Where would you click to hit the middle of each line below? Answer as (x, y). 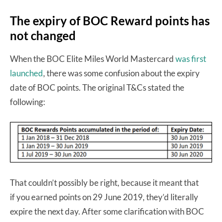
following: (28, 102)
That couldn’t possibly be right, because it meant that (104, 183)
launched (27, 73)
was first (191, 58)
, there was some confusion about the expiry (121, 73)
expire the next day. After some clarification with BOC (107, 212)
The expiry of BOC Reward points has (110, 20)
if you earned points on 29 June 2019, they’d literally (104, 197)
